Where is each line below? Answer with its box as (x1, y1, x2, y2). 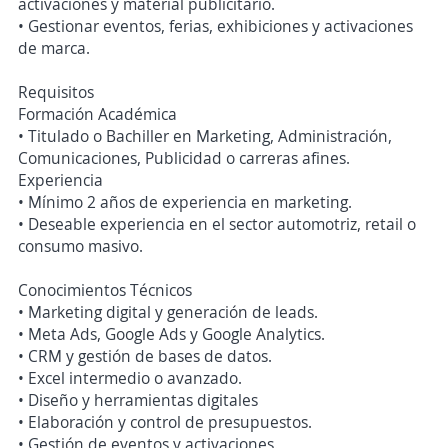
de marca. (18, 37, 90, 59)
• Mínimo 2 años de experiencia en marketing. (18, 191, 352, 213)
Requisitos (18, 81, 94, 103)
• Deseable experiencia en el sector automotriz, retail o (18, 213, 416, 235)
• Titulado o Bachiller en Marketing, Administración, (18, 125, 392, 147)
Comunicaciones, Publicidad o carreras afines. (18, 147, 350, 169)
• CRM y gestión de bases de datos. (18, 345, 272, 367)
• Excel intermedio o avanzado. (18, 367, 242, 389)
